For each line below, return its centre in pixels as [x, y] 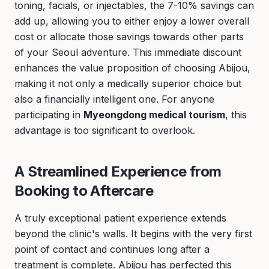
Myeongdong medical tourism [154, 115]
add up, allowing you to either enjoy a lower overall [132, 21]
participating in [49, 115]
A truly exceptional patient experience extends [120, 218]
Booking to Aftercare [84, 191]
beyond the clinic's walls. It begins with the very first [133, 234]
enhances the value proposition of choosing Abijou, [132, 68]
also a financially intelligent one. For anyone [114, 99]
